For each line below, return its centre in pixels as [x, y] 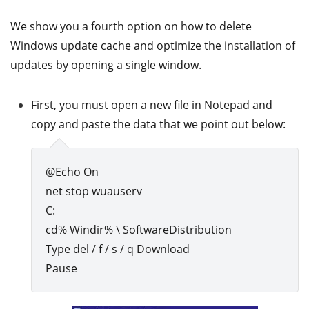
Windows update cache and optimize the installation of [153, 45]
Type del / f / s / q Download [118, 249]
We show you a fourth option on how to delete [131, 26]
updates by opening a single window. [106, 64]
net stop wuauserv [94, 191]
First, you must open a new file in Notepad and [152, 104]
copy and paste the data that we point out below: [158, 124]
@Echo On [72, 171]
